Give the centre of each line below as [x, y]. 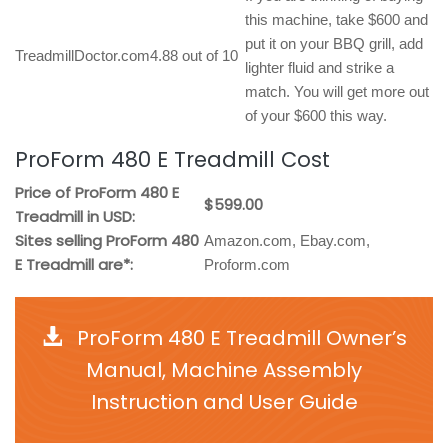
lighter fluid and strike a [319, 67]
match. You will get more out [337, 91]
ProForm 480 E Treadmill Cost [172, 159]
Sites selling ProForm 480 [107, 240]
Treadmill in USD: [75, 216]
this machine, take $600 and [336, 19]
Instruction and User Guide [224, 402]
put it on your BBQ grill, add [334, 43]
